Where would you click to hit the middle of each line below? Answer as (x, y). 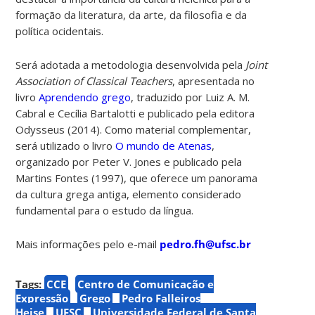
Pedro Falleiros (161, 298)
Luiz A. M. (226, 97)
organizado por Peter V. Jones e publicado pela (129, 161)
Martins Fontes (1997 (68, 178)
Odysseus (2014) (58, 129)
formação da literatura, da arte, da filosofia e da (131, 14)
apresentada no (217, 81)
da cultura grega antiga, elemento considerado (129, 194)
